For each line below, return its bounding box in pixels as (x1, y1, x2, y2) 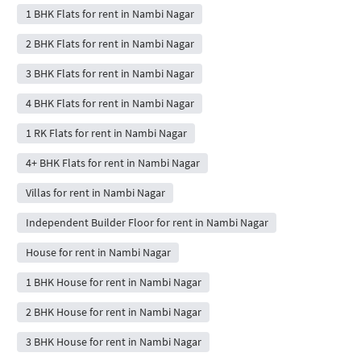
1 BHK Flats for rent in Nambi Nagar (25, 6, 194, 21)
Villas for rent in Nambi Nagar (25, 185, 165, 200)
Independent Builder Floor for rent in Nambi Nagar (25, 215, 268, 230)
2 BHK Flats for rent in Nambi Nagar (25, 36, 194, 51)
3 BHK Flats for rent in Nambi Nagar (25, 66, 194, 81)
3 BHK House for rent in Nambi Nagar (25, 334, 201, 349)
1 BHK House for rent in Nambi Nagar (25, 275, 201, 289)
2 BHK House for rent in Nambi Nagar (25, 305, 201, 319)
